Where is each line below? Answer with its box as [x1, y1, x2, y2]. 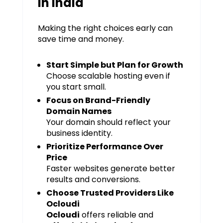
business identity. [46, 127, 112, 139]
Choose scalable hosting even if [46, 70, 170, 82]
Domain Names [46, 105, 111, 117]
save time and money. [37, 33, 124, 45]
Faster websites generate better [46, 162, 175, 174]
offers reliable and [79, 209, 153, 221]
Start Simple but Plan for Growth [46, 59, 183, 71]
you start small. [46, 81, 106, 93]
